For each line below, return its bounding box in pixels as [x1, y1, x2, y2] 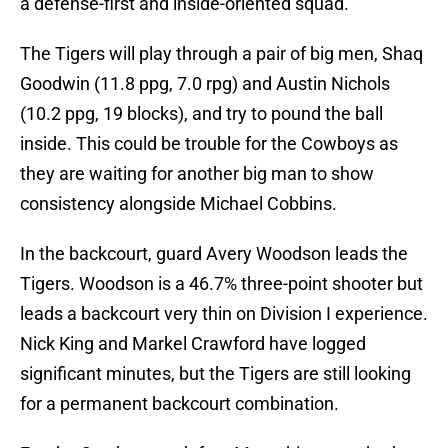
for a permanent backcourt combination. [20, 393, 339, 415]
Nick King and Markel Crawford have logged [20, 333, 366, 355]
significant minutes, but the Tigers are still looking [20, 363, 411, 385]
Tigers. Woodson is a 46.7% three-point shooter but [20, 273, 423, 295]
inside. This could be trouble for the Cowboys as [20, 133, 398, 155]
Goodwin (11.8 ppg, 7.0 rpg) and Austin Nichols [20, 73, 390, 95]
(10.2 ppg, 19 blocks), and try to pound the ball [20, 103, 383, 125]
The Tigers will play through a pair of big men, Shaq [20, 43, 423, 65]
